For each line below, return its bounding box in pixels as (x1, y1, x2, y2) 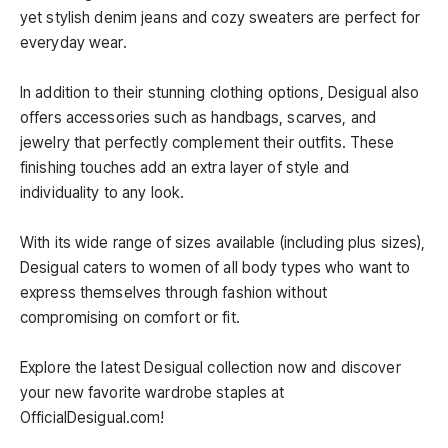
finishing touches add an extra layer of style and (20, 157, 349, 177)
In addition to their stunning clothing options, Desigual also (20, 82, 420, 102)
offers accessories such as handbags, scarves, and (20, 107, 376, 127)
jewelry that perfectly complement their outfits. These (20, 132, 395, 152)
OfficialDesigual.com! (20, 407, 165, 427)
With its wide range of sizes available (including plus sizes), (20, 232, 426, 252)
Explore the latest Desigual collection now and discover (20, 357, 401, 377)
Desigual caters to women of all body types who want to (20, 257, 411, 277)
